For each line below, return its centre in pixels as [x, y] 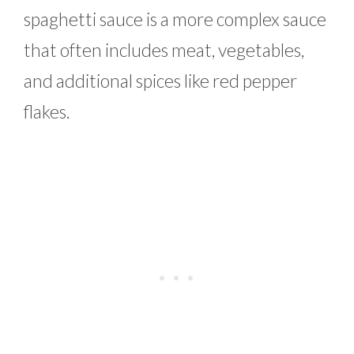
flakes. [47, 112]
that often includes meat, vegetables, [164, 50]
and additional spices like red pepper [160, 81]
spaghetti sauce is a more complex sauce [175, 19]
